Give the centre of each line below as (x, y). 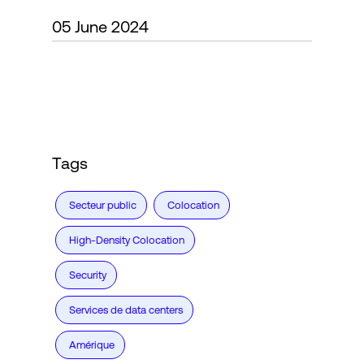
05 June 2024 (100, 26)
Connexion (63, 53)
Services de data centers (126, 310)
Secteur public (103, 205)
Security (88, 275)
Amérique (92, 345)
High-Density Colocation (127, 240)
